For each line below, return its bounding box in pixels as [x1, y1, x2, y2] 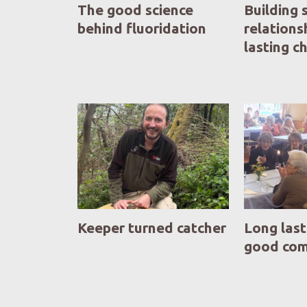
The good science [77, 1, 193, 18]
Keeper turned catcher [77, 219, 226, 236]
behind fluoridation [77, 20, 206, 36]
